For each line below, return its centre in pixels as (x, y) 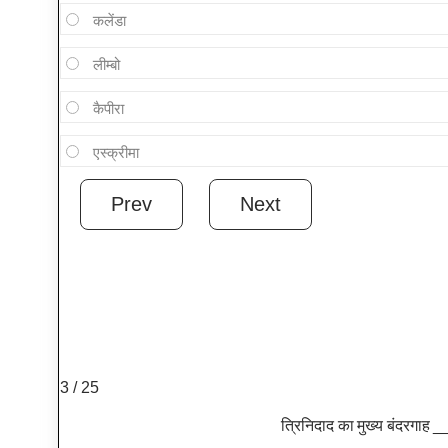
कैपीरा (108, 109)
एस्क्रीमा (115, 153)
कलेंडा (109, 21)
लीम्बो (106, 65)
